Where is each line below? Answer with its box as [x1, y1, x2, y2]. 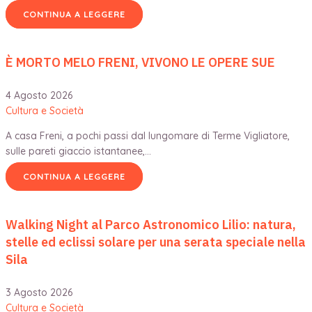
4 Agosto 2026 [6, 88, 72, 102]
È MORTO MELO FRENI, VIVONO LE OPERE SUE [6, 54, 275, 70]
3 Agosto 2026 [6, 286, 72, 299]
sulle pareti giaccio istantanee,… [6, 144, 151, 157]
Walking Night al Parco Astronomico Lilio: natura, [6, 216, 296, 233]
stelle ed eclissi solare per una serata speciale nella [6, 233, 306, 250]
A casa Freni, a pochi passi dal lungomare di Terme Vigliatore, [6, 129, 290, 142]
